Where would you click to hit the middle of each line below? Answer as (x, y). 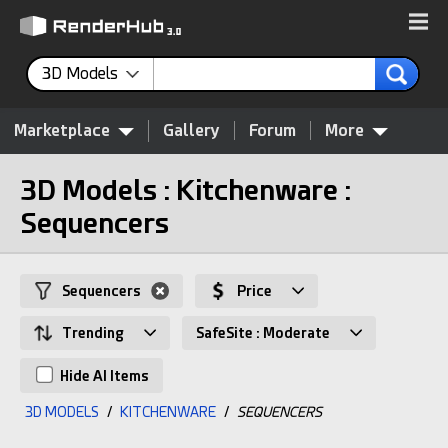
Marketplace (62, 130)
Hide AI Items (103, 376)
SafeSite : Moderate (263, 333)
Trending (93, 333)
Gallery (191, 130)
